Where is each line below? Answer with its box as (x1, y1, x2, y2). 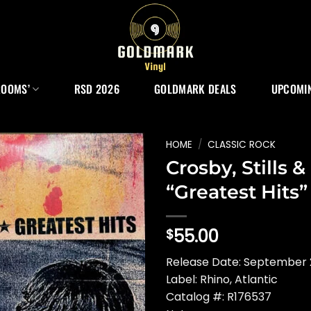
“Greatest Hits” (166, 180, 308, 203)
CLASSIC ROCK (208, 138, 276, 151)
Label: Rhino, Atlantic (166, 271, 278, 287)
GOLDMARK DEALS (154, 81, 237, 97)
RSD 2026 (74, 81, 120, 97)
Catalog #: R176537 (166, 288, 271, 305)
